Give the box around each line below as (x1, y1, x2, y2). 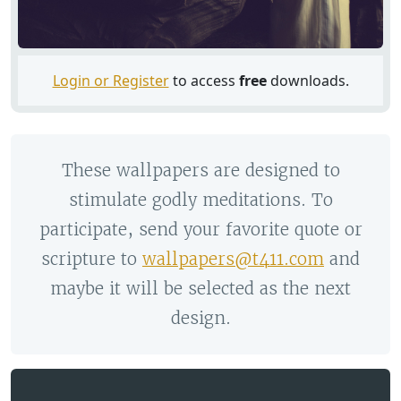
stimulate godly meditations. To (68, 190, 333, 211)
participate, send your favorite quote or (38, 219, 363, 241)
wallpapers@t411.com (142, 249, 324, 270)
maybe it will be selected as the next (50, 278, 351, 300)
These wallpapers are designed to (61, 160, 340, 182)
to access (168, 71, 239, 91)
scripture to (41, 249, 142, 270)
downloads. (266, 71, 349, 91)
